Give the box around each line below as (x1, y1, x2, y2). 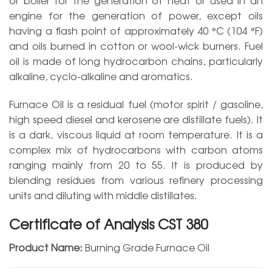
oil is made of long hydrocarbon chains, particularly (9, 53, 263, 68)
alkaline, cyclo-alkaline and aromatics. (9, 68, 193, 83)
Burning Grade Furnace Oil (83, 239, 209, 254)
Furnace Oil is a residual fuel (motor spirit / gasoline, (9, 96, 263, 111)
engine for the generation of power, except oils (9, 7, 263, 22)
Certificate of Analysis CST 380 (9, 214, 208, 234)
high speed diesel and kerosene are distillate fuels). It (9, 111, 263, 126)
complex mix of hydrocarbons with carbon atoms (9, 141, 263, 157)
